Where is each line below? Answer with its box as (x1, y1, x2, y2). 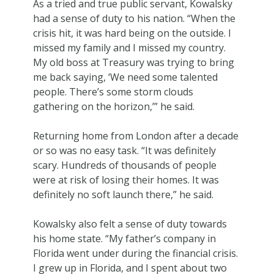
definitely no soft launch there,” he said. (32, 187, 213, 201)
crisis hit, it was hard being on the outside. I (32, 26, 231, 40)
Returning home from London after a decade (32, 128, 239, 143)
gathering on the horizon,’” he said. (32, 99, 194, 113)
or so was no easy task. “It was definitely (32, 143, 216, 157)
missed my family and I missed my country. (32, 40, 226, 54)
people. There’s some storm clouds (32, 84, 193, 98)
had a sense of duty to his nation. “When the (32, 11, 235, 25)
